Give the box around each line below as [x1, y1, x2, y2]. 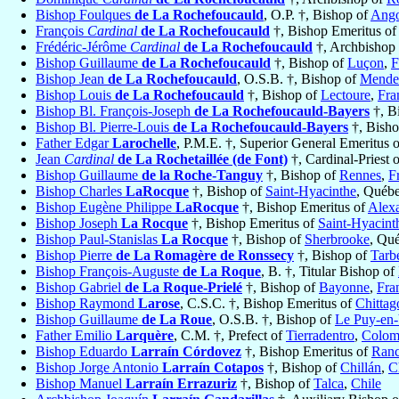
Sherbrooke [305, 232, 370, 248]
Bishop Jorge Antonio [36, 360, 162, 376]
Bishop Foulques [36, 7, 134, 23]
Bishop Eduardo [36, 344, 131, 360]
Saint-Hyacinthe [265, 183, 356, 199]
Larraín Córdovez [131, 344, 241, 360]
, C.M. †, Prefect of [174, 328, 286, 344]
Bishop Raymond [36, 296, 138, 312]
